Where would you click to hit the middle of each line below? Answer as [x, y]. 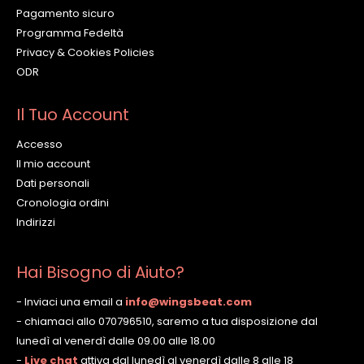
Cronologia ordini [63, 202]
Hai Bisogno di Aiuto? [100, 273]
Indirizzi [36, 222]
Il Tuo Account [73, 114]
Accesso [39, 144]
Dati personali [53, 183]
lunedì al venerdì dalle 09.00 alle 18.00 [116, 341]
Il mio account [53, 163]
